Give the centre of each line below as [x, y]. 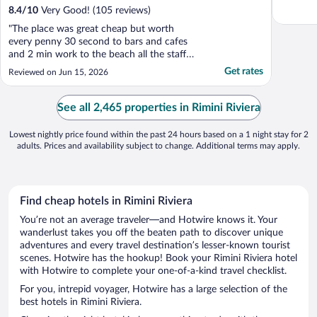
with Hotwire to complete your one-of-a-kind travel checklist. [153, 271]
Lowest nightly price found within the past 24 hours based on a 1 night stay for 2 [158, 135]
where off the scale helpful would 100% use [104, 68]
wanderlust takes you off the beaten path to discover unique [151, 233]
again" [22, 80]
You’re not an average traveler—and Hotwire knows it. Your [149, 220]
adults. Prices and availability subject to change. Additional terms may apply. [158, 146]
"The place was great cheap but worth [91, 29]
